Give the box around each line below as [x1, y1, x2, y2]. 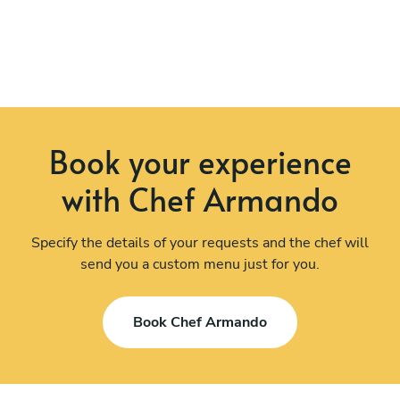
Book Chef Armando [133, 312, 267, 333]
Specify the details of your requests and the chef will [31, 232, 369, 253]
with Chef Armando [62, 176, 338, 221]
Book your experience [48, 138, 352, 183]
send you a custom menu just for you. [80, 254, 320, 274]
